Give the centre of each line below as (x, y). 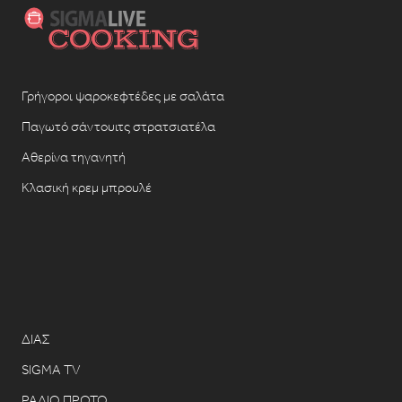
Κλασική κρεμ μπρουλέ (86, 187)
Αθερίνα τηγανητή (73, 157)
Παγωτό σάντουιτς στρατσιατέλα (118, 126)
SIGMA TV (51, 369)
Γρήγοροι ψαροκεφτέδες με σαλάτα (122, 96)
